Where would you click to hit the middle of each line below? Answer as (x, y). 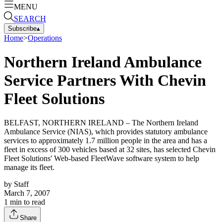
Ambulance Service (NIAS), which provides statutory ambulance (106, 132)
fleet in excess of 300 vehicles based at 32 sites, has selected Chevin (110, 150)
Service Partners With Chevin (105, 80)
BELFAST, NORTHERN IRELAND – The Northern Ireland (101, 123)
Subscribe (22, 28)
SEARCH (30, 18)
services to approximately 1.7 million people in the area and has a (106, 141)
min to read (27, 202)
